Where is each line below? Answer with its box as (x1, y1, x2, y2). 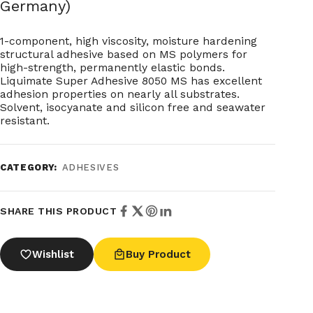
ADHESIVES (61, 161, 119, 173)
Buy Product (126, 247, 191, 261)
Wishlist (32, 247, 74, 261)
